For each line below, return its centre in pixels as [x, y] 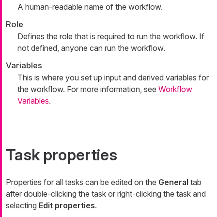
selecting [22, 205]
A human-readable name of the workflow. [90, 7]
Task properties [62, 155]
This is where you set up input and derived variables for [113, 77]
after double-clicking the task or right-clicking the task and [106, 194]
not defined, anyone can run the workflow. [91, 48]
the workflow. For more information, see [88, 89]
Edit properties [67, 205]
